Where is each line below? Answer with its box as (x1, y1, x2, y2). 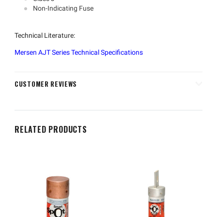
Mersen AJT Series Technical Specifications (15, 48, 143, 57)
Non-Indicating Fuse (33, 4, 93, 13)
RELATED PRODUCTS (15, 124, 87, 136)
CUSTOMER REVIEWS (15, 79, 77, 89)
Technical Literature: (15, 31, 75, 40)
